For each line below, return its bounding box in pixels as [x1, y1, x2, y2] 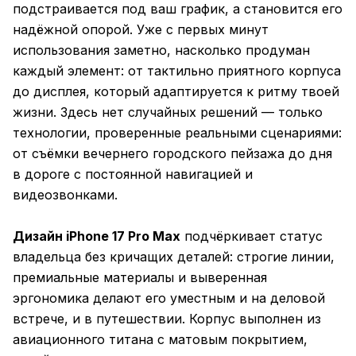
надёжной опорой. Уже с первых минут [13, 21, 269, 38]
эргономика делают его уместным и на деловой [13, 290, 325, 307]
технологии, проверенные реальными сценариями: [13, 125, 342, 141]
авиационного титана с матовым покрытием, [13, 331, 308, 348]
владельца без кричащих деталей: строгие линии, [13, 249, 335, 265]
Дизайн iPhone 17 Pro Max [13, 228, 180, 245]
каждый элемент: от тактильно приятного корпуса [13, 63, 341, 79]
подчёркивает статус [180, 228, 323, 245]
